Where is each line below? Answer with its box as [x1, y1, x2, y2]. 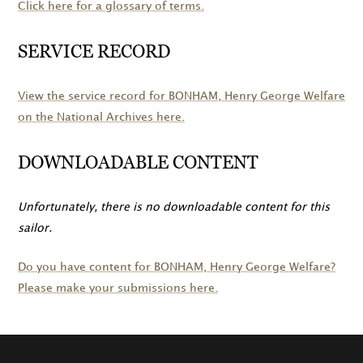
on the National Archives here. [18, 112, 185, 123]
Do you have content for [18, 262, 154, 273]
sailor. [18, 223, 52, 234]
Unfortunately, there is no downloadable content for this [18, 202, 330, 213]
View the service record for [18, 91, 169, 102]
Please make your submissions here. [18, 283, 218, 294]
